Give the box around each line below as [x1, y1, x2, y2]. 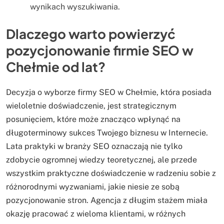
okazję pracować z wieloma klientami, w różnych [6, 209, 185, 219]
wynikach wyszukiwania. [30, 1, 120, 11]
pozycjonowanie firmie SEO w [6, 41, 193, 58]
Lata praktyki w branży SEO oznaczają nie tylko [6, 141, 182, 151]
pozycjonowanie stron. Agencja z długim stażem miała [6, 195, 207, 205]
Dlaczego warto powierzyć [6, 25, 175, 42]
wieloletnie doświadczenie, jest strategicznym [6, 101, 176, 111]
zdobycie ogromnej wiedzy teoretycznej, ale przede [6, 155, 197, 165]
